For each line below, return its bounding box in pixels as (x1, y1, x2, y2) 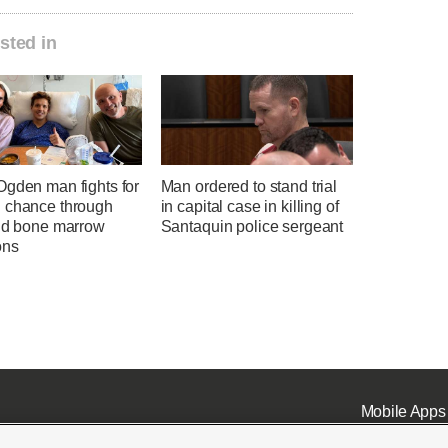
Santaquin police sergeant (160, 218, 344, 236)
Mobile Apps (360, 402, 446, 420)
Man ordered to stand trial (160, 178, 337, 196)
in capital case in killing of (160, 198, 339, 216)
